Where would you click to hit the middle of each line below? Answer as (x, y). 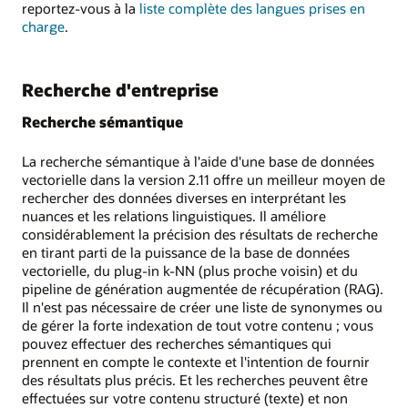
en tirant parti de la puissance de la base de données (186, 253)
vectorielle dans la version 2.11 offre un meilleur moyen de (204, 180)
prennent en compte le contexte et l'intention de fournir (196, 362)
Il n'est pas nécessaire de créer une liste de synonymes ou (202, 307)
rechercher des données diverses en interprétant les (184, 198)
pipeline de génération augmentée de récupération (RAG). (203, 289)
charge (43, 26)
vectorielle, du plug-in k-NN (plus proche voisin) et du (190, 271)
